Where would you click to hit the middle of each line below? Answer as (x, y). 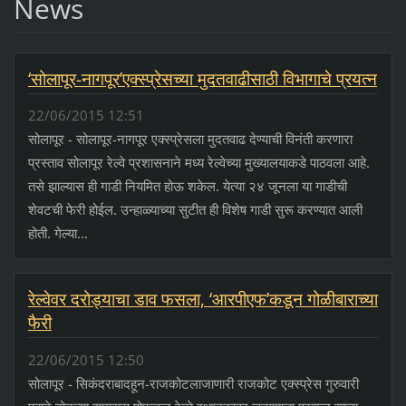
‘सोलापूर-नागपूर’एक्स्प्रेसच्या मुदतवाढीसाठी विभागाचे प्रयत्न (202, 79)
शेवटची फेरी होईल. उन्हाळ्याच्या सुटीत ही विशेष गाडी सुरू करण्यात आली (195, 210)
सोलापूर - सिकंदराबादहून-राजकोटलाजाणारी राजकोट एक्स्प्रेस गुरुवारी (193, 383)
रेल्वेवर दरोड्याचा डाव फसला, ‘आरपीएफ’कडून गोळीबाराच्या (203, 300)
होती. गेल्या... (58, 233)
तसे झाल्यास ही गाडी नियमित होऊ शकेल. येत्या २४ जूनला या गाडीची (187, 186)
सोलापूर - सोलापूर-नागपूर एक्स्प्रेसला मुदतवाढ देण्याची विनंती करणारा (190, 139)
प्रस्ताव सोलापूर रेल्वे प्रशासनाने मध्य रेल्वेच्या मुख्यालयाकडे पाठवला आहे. (198, 163)
